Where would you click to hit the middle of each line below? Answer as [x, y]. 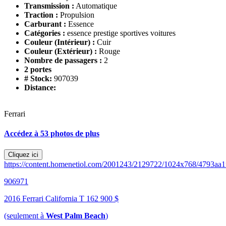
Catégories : [45, 33]
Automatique [96, 6]
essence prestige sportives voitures [121, 33]
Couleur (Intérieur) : [60, 42]
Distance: [40, 88]
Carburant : [45, 24]
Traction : [41, 15]
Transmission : [49, 6]
